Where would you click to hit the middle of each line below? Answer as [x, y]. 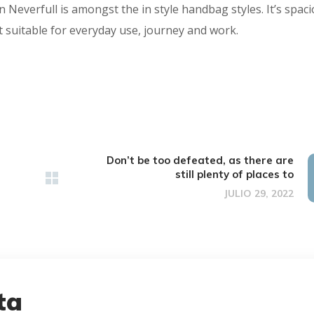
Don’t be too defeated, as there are [200, 160]
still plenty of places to [234, 174]
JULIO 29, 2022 [259, 193]
